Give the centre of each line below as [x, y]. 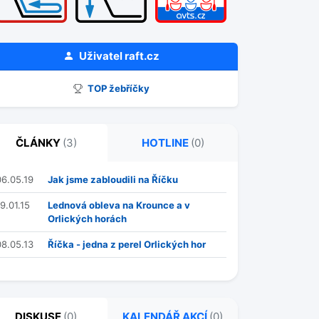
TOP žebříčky [117, 88]
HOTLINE [166, 143]
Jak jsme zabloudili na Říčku [113, 179]
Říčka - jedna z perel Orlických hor [127, 244]
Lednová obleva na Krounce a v [119, 205]
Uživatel [100, 56]
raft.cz [142, 56]
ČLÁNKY [39, 143]
